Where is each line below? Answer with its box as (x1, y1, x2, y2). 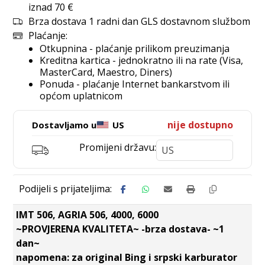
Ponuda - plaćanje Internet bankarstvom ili (40, 77, 230, 91)
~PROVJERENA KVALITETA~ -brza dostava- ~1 (16, 222, 225, 235)
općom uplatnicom (40, 89, 123, 102)
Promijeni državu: (79, 141, 156, 154)
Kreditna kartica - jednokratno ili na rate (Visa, (40, 54, 244, 67)
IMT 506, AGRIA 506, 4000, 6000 (16, 208, 159, 221)
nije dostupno (167, 118, 233, 131)
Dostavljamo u (32, 119, 97, 131)
